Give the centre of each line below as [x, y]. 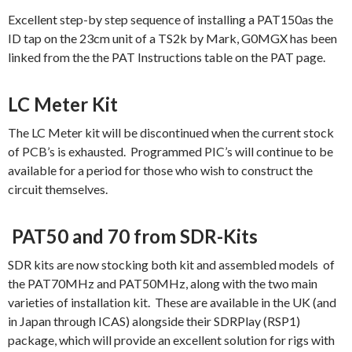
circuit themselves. [58, 189]
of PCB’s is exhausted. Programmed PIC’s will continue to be [170, 152]
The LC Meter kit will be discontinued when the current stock [171, 133]
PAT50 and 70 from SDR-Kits [133, 236]
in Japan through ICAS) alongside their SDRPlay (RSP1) [154, 321]
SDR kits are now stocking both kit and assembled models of [171, 265]
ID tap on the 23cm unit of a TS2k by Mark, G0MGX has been [172, 38]
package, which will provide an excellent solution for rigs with [171, 340]
